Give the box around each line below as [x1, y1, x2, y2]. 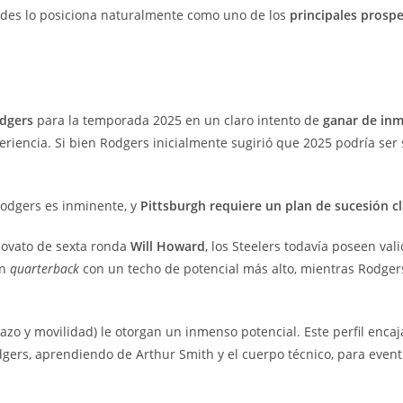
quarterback [10, 259, 79, 277]
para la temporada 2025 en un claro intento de [33, 111, 323, 129]
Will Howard [130, 237, 205, 255]
